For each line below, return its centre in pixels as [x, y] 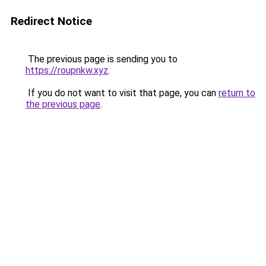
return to [237, 93]
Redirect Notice [51, 21]
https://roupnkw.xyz [67, 70]
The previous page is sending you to [102, 59]
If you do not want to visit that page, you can [122, 93]
